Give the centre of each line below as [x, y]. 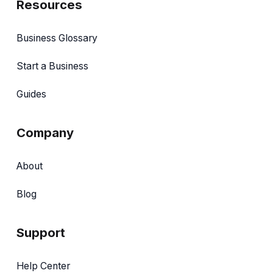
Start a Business [52, 66]
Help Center [43, 266]
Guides [31, 94]
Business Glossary [57, 38]
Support [41, 232]
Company [45, 132]
